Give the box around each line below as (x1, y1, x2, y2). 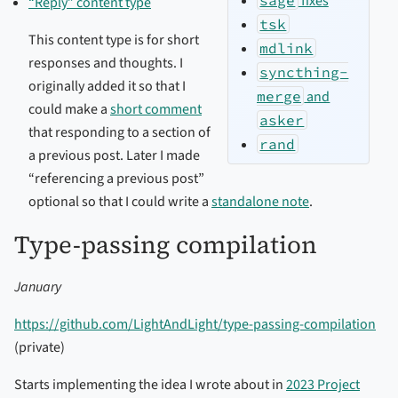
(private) (14, 337, 65, 357)
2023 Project (286, 374, 360, 394)
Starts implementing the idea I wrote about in (14, 374, 286, 394)
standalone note (211, 191, 309, 211)
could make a (28, 99, 110, 119)
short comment (110, 99, 202, 119)
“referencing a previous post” (28, 168, 204, 188)
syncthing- (259, 62, 349, 81)
